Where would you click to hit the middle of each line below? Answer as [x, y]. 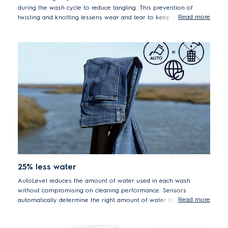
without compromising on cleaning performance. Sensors [102, 190]
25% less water [47, 167]
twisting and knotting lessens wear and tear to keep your [102, 17]
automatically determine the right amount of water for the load [110, 200]
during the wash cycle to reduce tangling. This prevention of [105, 7]
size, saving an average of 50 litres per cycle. [84, 209]
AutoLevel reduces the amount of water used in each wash [104, 180]
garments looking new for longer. [67, 27]
